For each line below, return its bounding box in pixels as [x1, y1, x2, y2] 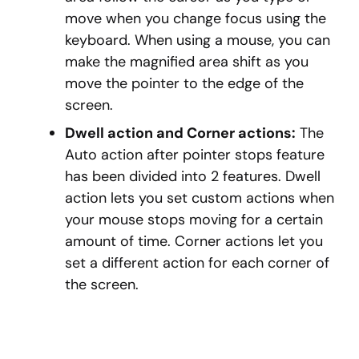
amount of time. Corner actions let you [65, 232, 323, 252]
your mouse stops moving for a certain [65, 210, 323, 230]
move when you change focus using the [65, 9, 326, 29]
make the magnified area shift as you [65, 52, 309, 72]
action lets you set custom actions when [65, 188, 334, 208]
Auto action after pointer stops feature [65, 145, 325, 165]
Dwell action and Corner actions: [65, 123, 296, 143]
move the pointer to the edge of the [65, 74, 304, 94]
